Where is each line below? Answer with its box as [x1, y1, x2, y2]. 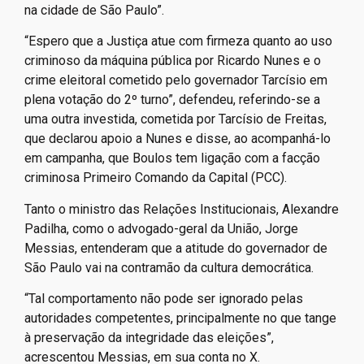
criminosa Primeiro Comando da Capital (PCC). [24, 170, 287, 186]
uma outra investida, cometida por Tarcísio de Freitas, [24, 111, 327, 128]
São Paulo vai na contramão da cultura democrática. [24, 259, 314, 275]
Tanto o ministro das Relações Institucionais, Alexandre [24, 201, 339, 217]
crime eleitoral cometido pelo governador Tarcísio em [24, 72, 327, 89]
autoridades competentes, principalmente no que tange [24, 310, 336, 326]
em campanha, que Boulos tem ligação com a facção [24, 150, 320, 167]
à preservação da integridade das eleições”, [24, 329, 274, 345]
